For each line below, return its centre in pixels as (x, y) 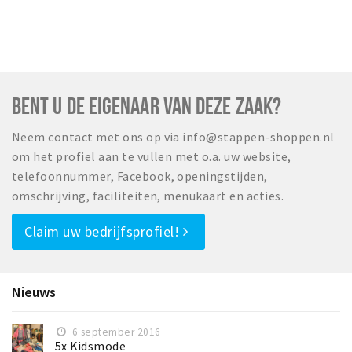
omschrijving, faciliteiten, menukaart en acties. (148, 196)
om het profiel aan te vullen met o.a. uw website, (152, 157)
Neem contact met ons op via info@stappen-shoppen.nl (173, 137)
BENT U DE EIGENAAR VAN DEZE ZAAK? (147, 106)
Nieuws (34, 292)
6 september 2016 (115, 332)
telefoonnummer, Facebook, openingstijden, (140, 176)
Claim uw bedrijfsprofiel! (104, 232)
